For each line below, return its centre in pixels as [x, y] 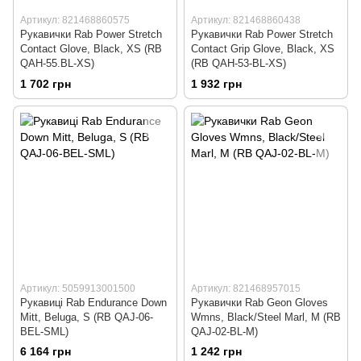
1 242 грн [216, 352]
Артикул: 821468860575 [75, 20]
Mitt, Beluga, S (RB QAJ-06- [87, 317]
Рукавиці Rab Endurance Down [93, 302]
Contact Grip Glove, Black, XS [263, 49]
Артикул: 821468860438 [246, 20]
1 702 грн [46, 83]
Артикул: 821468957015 [246, 288]
